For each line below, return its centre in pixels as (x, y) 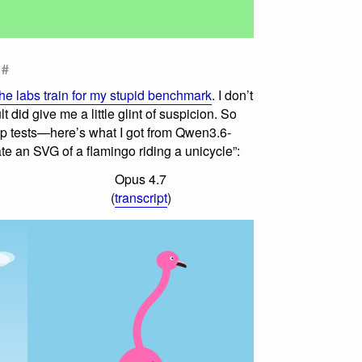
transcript (141, 198)
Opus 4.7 (141, 179)
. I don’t (232, 95)
